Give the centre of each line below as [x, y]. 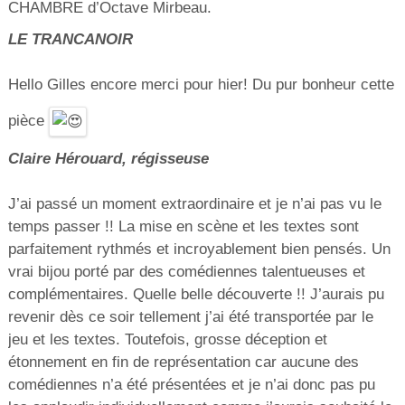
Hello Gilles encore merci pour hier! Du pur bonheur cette [201, 85]
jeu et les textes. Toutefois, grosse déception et [167, 340]
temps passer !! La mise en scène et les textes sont [183, 227]
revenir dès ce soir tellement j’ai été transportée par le [190, 317]
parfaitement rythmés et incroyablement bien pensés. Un [199, 250]
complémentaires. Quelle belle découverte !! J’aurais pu [196, 295]
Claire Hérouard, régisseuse [108, 159]
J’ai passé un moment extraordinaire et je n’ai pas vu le [194, 204]
